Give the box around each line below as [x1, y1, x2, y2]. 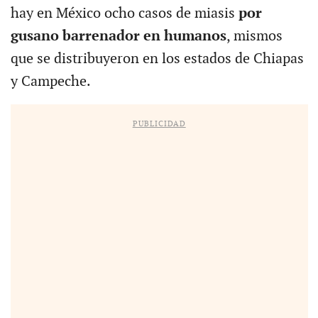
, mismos [226, 27, 283, 45]
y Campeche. [10, 72, 91, 90]
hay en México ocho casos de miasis [10, 4, 238, 22]
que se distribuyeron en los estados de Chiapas [10, 50, 304, 67]
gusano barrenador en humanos [10, 27, 226, 45]
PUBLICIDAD [132, 119, 186, 128]
